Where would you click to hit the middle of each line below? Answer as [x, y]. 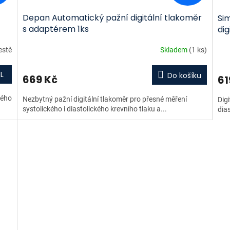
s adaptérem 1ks [56, 29]
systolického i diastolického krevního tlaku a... [95, 109]
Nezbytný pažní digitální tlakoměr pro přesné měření [105, 99]
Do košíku [184, 75]
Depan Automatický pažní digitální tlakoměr [112, 17]
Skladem [174, 50]
